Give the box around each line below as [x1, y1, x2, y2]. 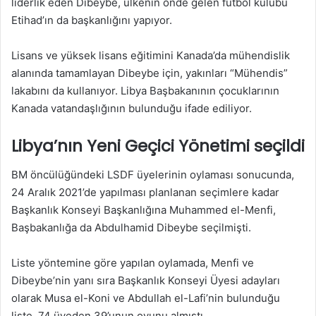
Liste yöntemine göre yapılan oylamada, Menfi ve [11, 255, 254, 269]
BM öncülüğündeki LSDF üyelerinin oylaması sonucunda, [11, 167, 294, 181]
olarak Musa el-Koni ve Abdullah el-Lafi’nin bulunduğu [11, 291, 280, 305]
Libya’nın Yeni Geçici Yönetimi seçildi [11, 135, 305, 157]
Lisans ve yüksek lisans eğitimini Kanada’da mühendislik [11, 49, 290, 62]
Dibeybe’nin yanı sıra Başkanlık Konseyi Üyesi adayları [11, 273, 280, 287]
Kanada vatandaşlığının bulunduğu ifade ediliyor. [11, 102, 252, 115]
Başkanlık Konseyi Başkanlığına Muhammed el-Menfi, [11, 202, 276, 217]
